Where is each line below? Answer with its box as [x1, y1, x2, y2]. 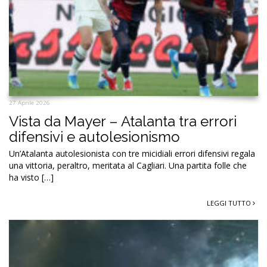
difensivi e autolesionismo [9, 128, 180, 145]
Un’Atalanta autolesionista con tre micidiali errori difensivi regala [9, 147, 255, 159]
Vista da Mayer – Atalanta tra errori [9, 112, 237, 130]
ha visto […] [9, 171, 54, 183]
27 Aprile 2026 [9, 98, 50, 107]
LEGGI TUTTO [207, 198, 253, 207]
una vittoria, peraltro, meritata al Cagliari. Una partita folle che [9, 159, 247, 171]
